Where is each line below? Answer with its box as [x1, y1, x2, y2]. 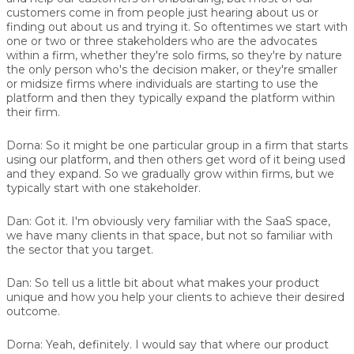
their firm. [6, 104, 60, 119]
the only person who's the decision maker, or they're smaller [6, 62, 337, 77]
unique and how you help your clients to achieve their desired [6, 289, 345, 304]
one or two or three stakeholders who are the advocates [6, 33, 317, 48]
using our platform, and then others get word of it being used [6, 152, 345, 167]
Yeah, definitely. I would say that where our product [43, 337, 329, 352]
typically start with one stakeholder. [6, 180, 201, 195]
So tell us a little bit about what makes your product [32, 275, 319, 290]
